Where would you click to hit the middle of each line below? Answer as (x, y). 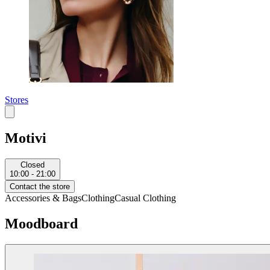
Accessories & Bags (43, 198)
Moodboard (41, 224)
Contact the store (40, 187)
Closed (33, 165)
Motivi (26, 138)
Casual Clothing (145, 198)
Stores (17, 100)
